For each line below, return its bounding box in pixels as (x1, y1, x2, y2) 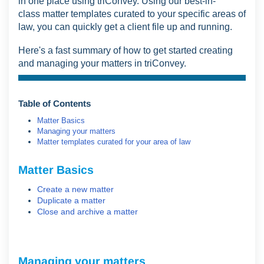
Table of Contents (18, 98, 91, 108)
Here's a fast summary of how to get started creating (18, 45, 233, 55)
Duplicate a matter (37, 196, 105, 205)
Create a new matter (37, 184, 114, 194)
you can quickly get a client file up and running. (37, 22, 235, 32)
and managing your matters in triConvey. (18, 58, 186, 68)
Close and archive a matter (37, 207, 138, 216)
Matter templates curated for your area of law (37, 137, 190, 146)
